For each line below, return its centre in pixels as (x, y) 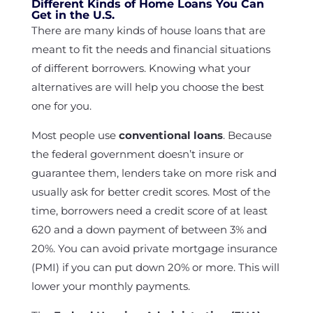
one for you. (61, 106)
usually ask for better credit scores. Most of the (151, 192)
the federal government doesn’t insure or (137, 154)
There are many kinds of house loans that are (148, 30)
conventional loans (170, 135)
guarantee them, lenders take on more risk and (154, 173)
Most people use (75, 135)
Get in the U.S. (73, 15)
